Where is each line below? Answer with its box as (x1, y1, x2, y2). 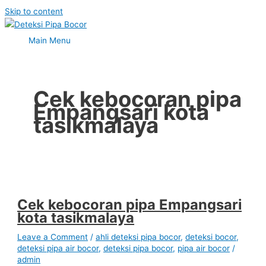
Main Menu (28, 36, 71, 45)
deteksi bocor (185, 232, 237, 242)
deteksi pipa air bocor (17, 243, 99, 253)
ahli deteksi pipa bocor (96, 232, 181, 242)
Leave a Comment (17, 232, 88, 242)
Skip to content (5, 7, 63, 16)
